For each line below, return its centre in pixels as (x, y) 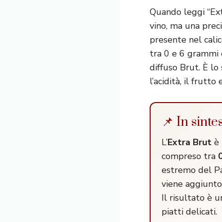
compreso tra (190, 156)
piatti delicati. (189, 212)
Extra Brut (190, 142)
